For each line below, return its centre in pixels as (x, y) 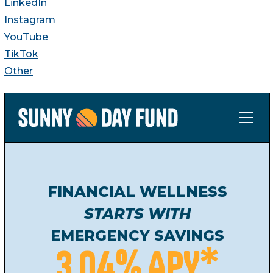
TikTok (21, 54)
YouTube (26, 37)
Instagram (30, 20)
